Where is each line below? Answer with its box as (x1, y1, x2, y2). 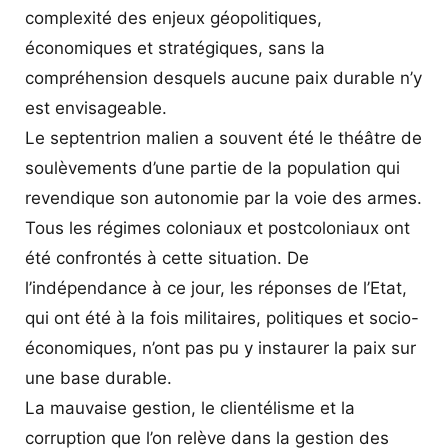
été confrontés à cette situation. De (25, 247, 309, 268)
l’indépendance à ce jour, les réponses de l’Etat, (25, 277, 407, 298)
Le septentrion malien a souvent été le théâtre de (25, 127, 422, 148)
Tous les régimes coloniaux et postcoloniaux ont (25, 217, 410, 238)
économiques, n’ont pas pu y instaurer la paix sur (25, 337, 416, 358)
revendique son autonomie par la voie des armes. (25, 187, 422, 208)
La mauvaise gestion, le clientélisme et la (25, 397, 355, 418)
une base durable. (25, 367, 172, 388)
